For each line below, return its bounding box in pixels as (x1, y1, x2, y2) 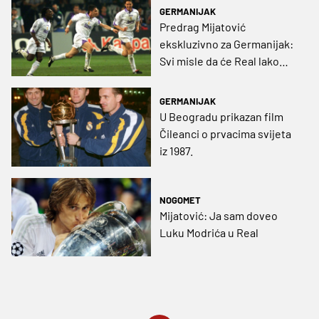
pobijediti (159, 71, 207, 85)
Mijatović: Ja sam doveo (159, 208, 278, 222)
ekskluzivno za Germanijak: (159, 37, 293, 51)
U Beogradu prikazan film (159, 110, 283, 124)
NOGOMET (159, 194, 201, 206)
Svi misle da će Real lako (159, 54, 279, 68)
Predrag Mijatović (159, 20, 246, 34)
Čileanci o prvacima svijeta (159, 127, 291, 141)
